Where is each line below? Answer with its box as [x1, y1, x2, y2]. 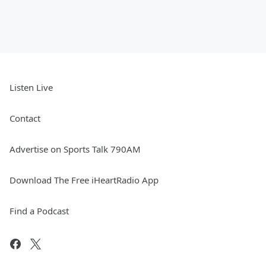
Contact [9, 112, 40, 125]
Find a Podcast [9, 205, 69, 217]
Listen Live [9, 81, 53, 94]
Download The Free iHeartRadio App [9, 174, 159, 186]
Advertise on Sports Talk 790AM [9, 143, 141, 156]
